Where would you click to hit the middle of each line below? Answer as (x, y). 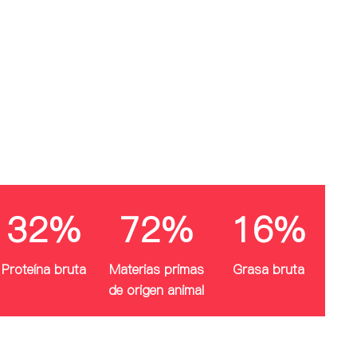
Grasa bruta (269, 270)
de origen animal (157, 290)
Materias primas (156, 270)
